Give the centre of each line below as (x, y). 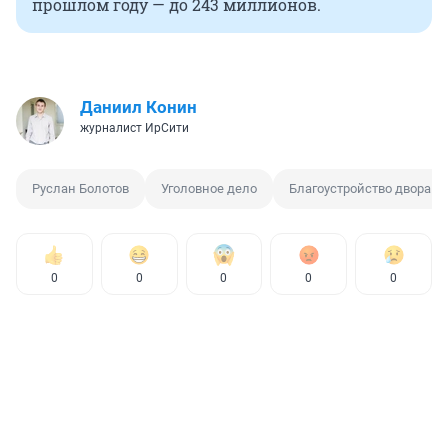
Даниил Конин (138, 107)
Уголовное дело (209, 189)
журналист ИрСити (134, 128)
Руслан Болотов (80, 189)
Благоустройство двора (360, 189)
